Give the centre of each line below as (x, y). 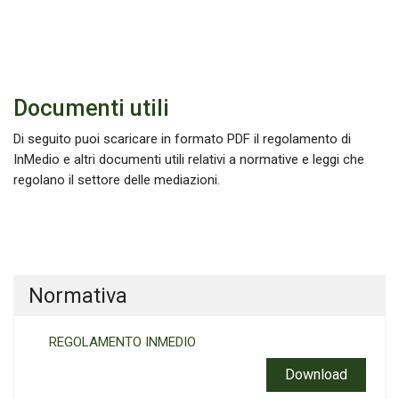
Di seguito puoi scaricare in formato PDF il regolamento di (182, 139)
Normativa (78, 296)
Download (316, 375)
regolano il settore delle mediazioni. (117, 180)
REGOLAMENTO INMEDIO (122, 342)
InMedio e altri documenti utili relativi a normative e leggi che (189, 159)
